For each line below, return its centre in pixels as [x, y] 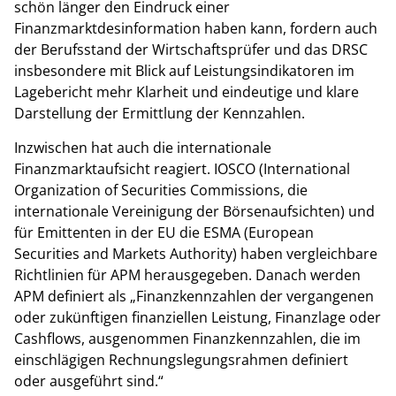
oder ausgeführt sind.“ [89, 381]
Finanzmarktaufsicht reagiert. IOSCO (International [182, 168]
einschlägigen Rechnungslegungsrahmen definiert [181, 359]
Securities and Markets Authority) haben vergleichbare [196, 253]
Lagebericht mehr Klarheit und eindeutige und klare [187, 92]
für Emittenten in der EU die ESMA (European [164, 232]
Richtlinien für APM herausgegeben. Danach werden [187, 274]
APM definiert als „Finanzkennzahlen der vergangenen [194, 296]
